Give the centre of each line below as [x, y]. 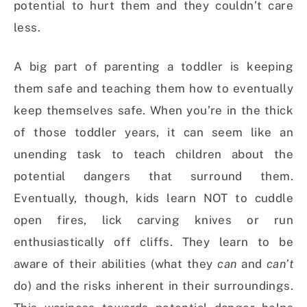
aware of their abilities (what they [116, 264]
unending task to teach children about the [153, 155]
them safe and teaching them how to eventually [153, 89]
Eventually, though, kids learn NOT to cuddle [153, 198]
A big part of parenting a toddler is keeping [153, 67]
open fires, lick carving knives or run [153, 220]
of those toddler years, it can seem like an [153, 133]
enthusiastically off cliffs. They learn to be [153, 242]
